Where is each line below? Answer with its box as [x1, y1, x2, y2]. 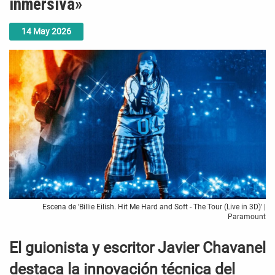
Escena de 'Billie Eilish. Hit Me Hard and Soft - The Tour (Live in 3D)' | [42, 203, 266, 212]
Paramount [228, 212, 266, 222]
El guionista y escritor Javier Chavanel [9, 239, 266, 257]
